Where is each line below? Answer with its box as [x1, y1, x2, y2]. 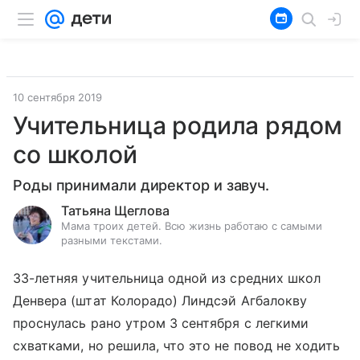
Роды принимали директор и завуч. [13, 177, 270, 194]
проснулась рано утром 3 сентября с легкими [13, 315, 309, 331]
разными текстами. [61, 234, 162, 247]
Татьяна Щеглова [61, 202, 170, 219]
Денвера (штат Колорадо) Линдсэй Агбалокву [13, 292, 307, 309]
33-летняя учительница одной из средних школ [13, 270, 321, 286]
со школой [13, 140, 137, 169]
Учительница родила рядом [13, 111, 342, 140]
